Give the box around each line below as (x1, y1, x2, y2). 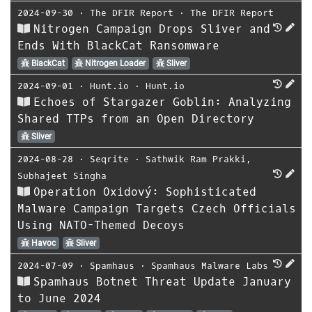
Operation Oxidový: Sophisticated (33, 184, 256, 199)
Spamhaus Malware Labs (151, 259, 268, 272)
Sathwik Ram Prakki (146, 153, 246, 165)
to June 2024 (17, 290, 101, 306)
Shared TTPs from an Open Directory (17, 111, 254, 126)
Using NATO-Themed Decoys (17, 217, 185, 233)
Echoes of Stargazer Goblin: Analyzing (33, 94, 291, 109)
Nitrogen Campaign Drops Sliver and (33, 21, 270, 36)
